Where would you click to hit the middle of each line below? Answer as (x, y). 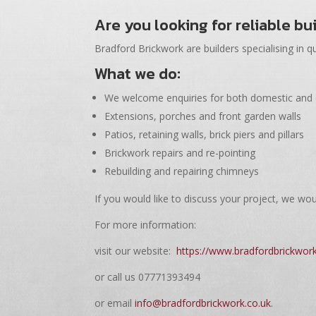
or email (114, 303)
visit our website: (134, 250)
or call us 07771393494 (148, 276)
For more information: (146, 224)
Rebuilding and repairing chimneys (182, 171)
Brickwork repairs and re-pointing (180, 152)
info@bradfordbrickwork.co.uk (202, 303)
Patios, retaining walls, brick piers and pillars (205, 134)
